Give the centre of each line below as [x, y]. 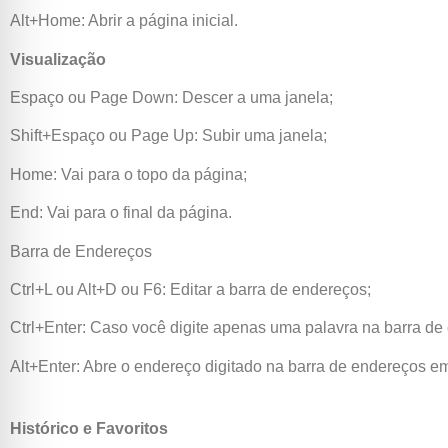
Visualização [58, 59]
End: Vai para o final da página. [121, 213]
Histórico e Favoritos [89, 429]
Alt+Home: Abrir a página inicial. [124, 21]
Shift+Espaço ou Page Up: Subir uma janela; [168, 136]
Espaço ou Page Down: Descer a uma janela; [171, 98]
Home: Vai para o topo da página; [128, 174]
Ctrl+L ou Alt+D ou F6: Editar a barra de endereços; [190, 289]
